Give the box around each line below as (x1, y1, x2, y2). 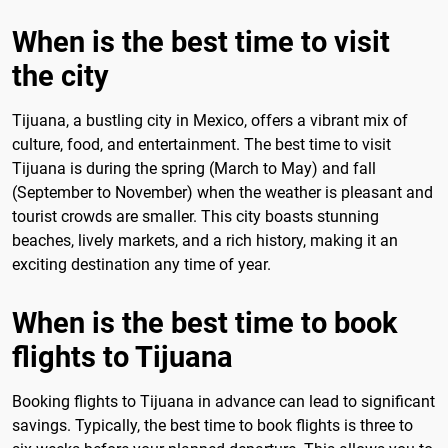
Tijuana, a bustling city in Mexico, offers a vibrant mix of (12, 110, 408, 130)
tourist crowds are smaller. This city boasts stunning (12, 206, 379, 226)
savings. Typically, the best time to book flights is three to (12, 415, 413, 435)
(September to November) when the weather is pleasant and (12, 182, 433, 202)
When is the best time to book (12, 305, 397, 340)
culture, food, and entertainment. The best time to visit (12, 134, 391, 154)
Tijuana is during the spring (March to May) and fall (12, 158, 376, 178)
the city (12, 58, 109, 93)
